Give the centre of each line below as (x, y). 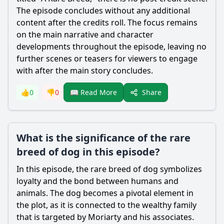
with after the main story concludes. (85, 70)
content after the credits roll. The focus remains (107, 22)
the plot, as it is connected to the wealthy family (106, 205)
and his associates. (157, 217)
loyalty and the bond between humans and (97, 181)
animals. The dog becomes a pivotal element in (105, 193)
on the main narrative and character (85, 34)
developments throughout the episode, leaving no (111, 46)
